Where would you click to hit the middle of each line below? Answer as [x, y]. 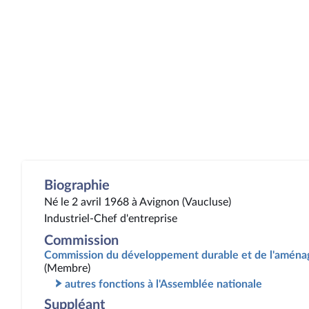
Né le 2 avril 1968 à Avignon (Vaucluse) [138, 202]
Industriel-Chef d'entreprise [111, 219]
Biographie [77, 186]
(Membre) [67, 268]
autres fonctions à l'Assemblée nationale [163, 284]
